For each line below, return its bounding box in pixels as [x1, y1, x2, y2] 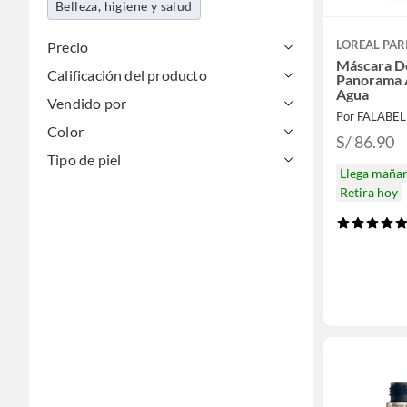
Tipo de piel [47, 151, 122, 168]
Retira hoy [340, 184, 398, 200]
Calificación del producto [47, 66, 207, 84]
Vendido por [47, 94, 127, 112]
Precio [47, 38, 89, 55]
